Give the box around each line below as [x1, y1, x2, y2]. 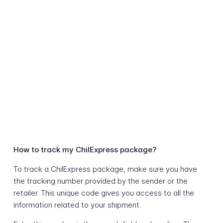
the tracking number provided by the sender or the [13, 176, 188, 186]
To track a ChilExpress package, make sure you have [13, 164, 197, 174]
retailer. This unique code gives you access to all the [13, 188, 194, 198]
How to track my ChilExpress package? [13, 145, 156, 155]
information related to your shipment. [13, 200, 141, 210]
